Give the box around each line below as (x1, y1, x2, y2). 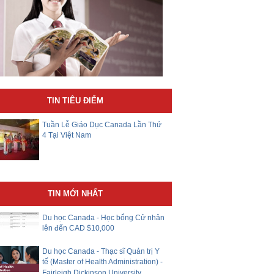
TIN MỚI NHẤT (47, 188, 103, 198)
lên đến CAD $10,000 (42, 223, 115, 233)
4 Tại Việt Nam (42, 130, 92, 140)
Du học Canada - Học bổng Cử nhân (42, 213, 165, 222)
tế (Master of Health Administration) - (42, 257, 163, 267)
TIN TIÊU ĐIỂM (46, 95, 103, 105)
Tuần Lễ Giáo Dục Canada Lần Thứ (42, 120, 162, 129)
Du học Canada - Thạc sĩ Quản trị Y (42, 246, 160, 256)
